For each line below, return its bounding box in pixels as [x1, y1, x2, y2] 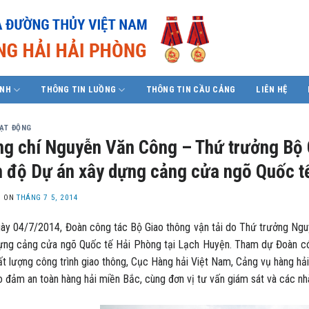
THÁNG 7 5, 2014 [17, 193, 79, 203]
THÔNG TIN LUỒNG [41, 84, 117, 94]
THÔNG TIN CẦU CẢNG [146, 84, 236, 94]
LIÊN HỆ [256, 84, 288, 94]
